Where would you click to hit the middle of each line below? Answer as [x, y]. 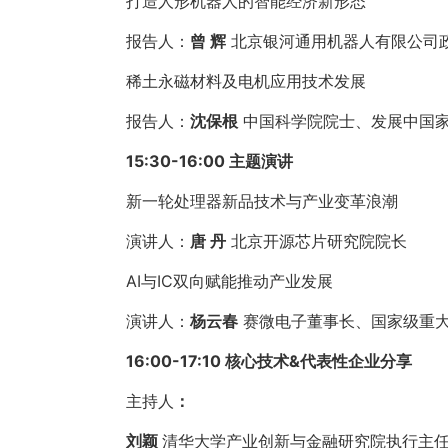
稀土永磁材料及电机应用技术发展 [245, 81]
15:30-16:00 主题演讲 [209, 161]
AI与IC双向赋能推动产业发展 [229, 281]
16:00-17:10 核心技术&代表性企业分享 [268, 361]
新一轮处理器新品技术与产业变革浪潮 [261, 201]
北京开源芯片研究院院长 [316, 241]
